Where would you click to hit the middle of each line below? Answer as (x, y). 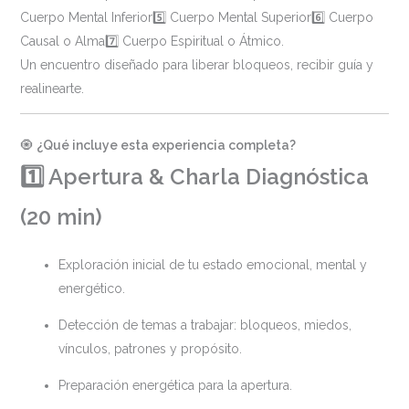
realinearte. (52, 88)
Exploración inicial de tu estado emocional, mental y (212, 264)
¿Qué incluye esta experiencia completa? (166, 145)
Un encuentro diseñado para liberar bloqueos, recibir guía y (196, 64)
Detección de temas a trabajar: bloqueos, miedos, (204, 325)
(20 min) (61, 216)
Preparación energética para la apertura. (175, 385)
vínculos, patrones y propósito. (150, 348)
